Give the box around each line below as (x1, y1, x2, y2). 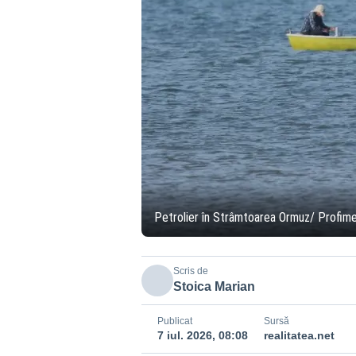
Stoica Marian (172, 280, 255, 293)
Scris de (172, 265, 208, 277)
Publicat (157, 315, 192, 327)
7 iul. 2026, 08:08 (157, 329, 248, 342)
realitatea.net (263, 329, 335, 342)
